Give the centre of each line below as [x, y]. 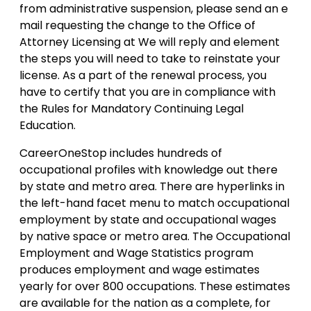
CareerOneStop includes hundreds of [121, 153]
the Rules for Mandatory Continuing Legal [132, 109]
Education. [48, 125]
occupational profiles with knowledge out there [149, 170]
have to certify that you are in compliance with [148, 92]
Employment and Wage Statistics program [136, 253]
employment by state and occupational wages [148, 220]
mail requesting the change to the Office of [137, 25]
